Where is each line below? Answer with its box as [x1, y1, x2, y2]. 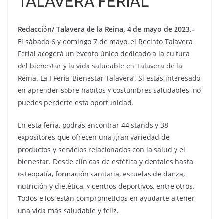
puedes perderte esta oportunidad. [18, 98, 133, 107]
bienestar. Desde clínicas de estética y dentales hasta [18, 157, 193, 166]
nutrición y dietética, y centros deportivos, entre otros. [18, 181, 195, 191]
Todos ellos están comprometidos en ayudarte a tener [18, 194, 195, 203]
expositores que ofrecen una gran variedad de [18, 132, 170, 142]
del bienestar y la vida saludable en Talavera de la [18, 61, 182, 70]
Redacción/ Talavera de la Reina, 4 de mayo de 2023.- [18, 24, 196, 34]
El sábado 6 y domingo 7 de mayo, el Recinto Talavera [18, 37, 193, 46]
